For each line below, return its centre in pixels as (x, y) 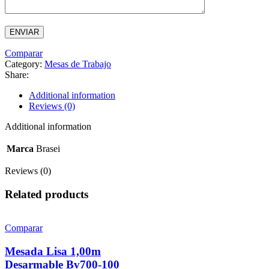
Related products (47, 194)
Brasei (48, 148)
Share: (17, 74)
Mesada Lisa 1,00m (53, 252)
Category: (23, 64)
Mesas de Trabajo (78, 64)
